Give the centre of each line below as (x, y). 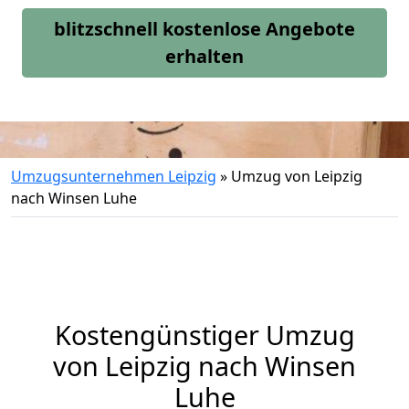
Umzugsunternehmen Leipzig (114, 176)
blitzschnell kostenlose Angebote (204, 29)
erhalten (204, 56)
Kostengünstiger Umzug (204, 335)
